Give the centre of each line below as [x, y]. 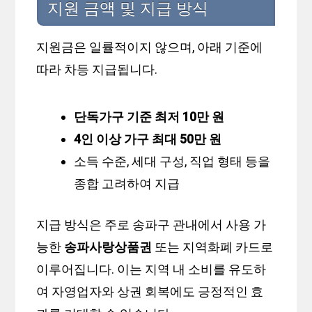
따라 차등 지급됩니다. [97, 70]
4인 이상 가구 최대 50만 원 [148, 139]
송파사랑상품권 [108, 247]
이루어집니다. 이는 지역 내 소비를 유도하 [151, 270]
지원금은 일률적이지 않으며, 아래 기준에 [150, 47]
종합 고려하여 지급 [127, 184]
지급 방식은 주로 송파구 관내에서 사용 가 [151, 225]
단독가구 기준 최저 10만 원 [149, 117]
